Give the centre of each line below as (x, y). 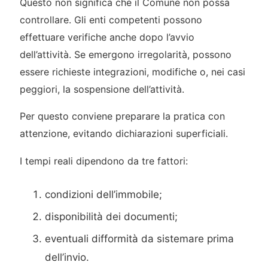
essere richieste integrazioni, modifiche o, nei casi (132, 71)
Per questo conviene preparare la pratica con (122, 116)
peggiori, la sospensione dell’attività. (102, 89)
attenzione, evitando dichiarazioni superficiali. (124, 134)
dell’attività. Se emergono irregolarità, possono (125, 54)
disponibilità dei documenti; (112, 216)
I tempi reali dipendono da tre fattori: (103, 161)
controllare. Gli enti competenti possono (111, 19)
